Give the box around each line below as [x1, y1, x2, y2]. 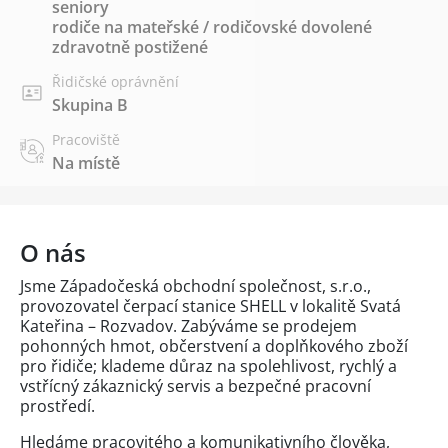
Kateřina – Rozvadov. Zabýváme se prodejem [20, 314, 357, 337]
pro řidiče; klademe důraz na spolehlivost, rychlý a [20, 354, 397, 377]
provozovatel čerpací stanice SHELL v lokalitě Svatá [20, 294, 401, 317]
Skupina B [52, 93, 128, 116]
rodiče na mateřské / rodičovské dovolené [52, 15, 372, 38]
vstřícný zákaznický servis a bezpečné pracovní [20, 374, 371, 397]
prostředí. [20, 394, 95, 417]
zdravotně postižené [52, 35, 208, 58]
